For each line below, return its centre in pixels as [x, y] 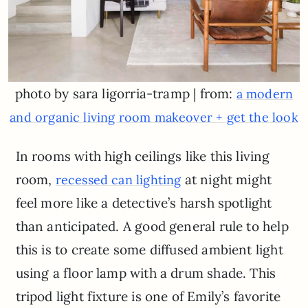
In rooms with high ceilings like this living [143, 156]
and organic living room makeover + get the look [154, 118]
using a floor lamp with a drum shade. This [146, 273]
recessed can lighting [118, 179]
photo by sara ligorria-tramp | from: [125, 94]
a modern [265, 94]
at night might [227, 179]
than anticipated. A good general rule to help [152, 226]
